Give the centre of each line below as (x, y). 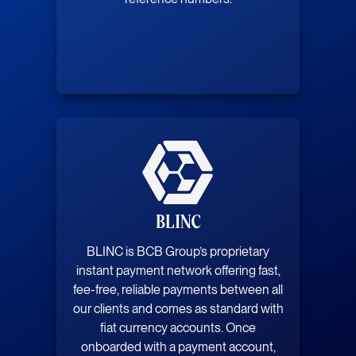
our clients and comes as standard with (178, 308)
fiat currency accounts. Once (178, 327)
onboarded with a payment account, (178, 346)
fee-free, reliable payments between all (178, 289)
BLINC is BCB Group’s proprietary (178, 251)
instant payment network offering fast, (178, 270)
